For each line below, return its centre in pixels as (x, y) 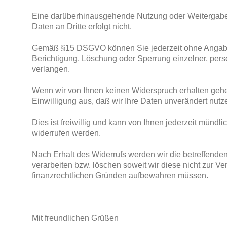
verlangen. (51, 69)
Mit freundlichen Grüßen (75, 218)
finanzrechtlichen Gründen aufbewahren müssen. (120, 175)
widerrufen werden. (66, 133)
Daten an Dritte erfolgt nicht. (82, 26)
